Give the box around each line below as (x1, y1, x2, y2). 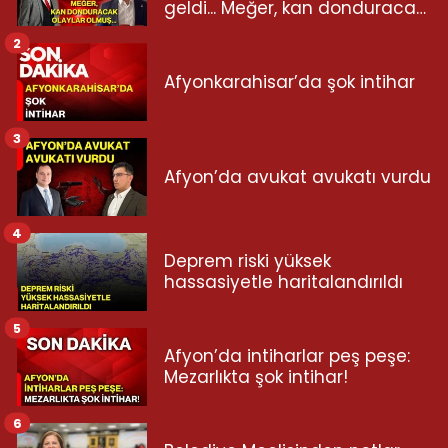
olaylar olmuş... (164, 16, 290, 41)
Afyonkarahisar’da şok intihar (164, 69, 415, 94)
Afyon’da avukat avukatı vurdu (164, 164, 431, 189)
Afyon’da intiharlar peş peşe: (164, 344, 410, 369)
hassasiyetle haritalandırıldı (164, 270, 403, 295)
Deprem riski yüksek (164, 249, 331, 274)
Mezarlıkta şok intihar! (164, 365, 348, 390)
